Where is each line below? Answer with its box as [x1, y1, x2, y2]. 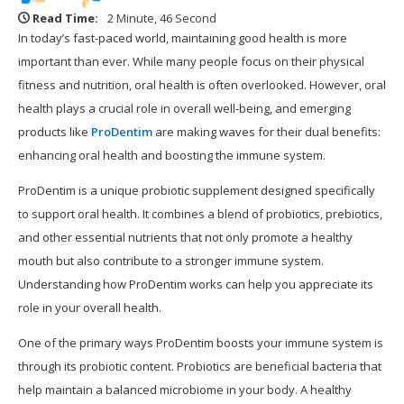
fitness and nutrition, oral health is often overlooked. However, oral [18, 77, 386, 94]
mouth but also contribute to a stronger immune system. [18, 252, 324, 270]
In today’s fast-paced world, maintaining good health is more [18, 30, 347, 47]
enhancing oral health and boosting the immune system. [18, 147, 326, 164]
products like [18, 124, 91, 141]
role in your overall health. [18, 299, 161, 317]
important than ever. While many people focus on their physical [18, 53, 364, 70]
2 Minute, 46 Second [107, 10, 216, 27]
